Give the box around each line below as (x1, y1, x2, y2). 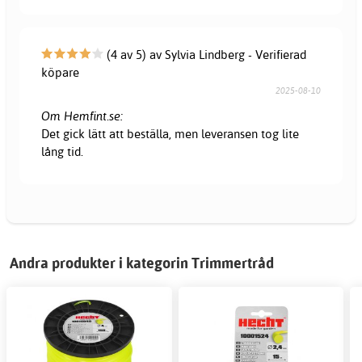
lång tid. (41, 143, 84, 159)
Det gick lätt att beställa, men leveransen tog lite (41, 125, 300, 141)
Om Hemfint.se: (41, 107, 124, 124)
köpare (41, 64, 80, 80)
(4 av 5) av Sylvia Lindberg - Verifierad (103, 46, 307, 62)
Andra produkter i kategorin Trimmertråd (10, 253, 274, 272)
